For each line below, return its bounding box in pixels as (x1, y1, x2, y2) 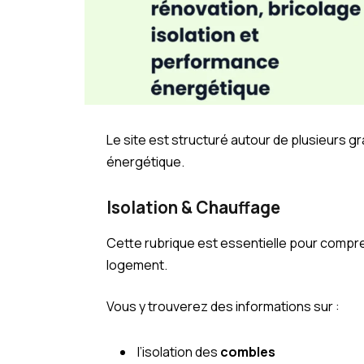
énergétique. (106, 152, 185, 171)
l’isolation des (137, 343, 221, 362)
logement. (106, 255, 168, 274)
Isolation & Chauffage (106, 196, 281, 219)
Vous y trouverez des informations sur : (106, 297, 340, 316)
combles (220, 343, 276, 362)
